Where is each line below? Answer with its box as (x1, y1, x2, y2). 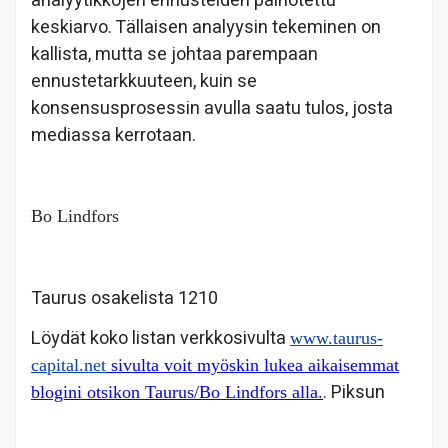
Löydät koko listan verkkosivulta (31, 325, 290, 353)
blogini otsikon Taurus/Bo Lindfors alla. (31, 382, 323, 403)
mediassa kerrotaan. (31, 121, 196, 149)
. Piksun (323, 379, 385, 407)
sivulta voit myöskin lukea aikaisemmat (106, 355, 399, 376)
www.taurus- (290, 328, 383, 349)
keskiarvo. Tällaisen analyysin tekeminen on (31, 13, 381, 41)
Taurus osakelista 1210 (31, 284, 218, 312)
